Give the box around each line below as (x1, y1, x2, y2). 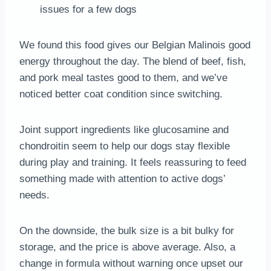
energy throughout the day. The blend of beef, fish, (19, 55, 246, 67)
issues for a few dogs (40, 3, 137, 15)
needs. (19, 189, 50, 201)
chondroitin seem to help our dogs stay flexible (19, 140, 230, 152)
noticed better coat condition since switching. (19, 88, 223, 100)
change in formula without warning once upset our (19, 257, 243, 269)
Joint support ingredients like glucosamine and (19, 123, 229, 135)
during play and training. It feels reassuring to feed (19, 156, 246, 168)
